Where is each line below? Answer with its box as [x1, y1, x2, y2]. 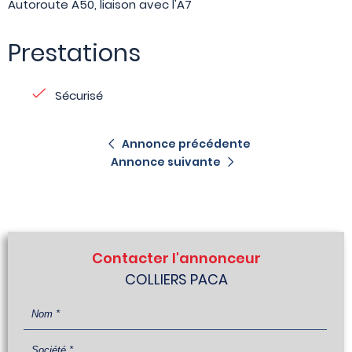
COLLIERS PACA [124, 269, 228, 290]
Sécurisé [55, 87, 103, 104]
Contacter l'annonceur [91, 248, 261, 269]
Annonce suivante [111, 154, 221, 170]
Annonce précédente [122, 135, 251, 152]
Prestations [8, 37, 141, 71]
